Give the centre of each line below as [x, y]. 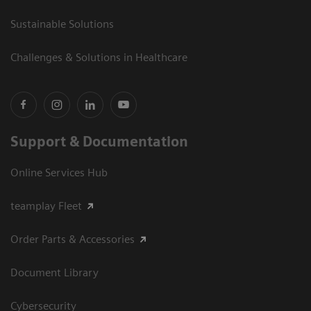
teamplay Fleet [46, 205]
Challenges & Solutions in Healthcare [99, 57]
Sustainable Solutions [62, 24]
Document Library [54, 272]
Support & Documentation [99, 141]
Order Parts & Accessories [73, 239]
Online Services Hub [59, 172]
